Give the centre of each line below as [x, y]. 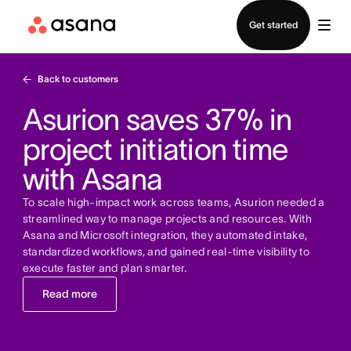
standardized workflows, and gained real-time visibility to [166, 251]
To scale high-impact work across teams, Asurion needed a [174, 202]
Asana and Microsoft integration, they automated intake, [165, 235]
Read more [69, 294]
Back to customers [78, 79]
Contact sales [175, 10]
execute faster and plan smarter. [105, 268]
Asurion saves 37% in [157, 119]
